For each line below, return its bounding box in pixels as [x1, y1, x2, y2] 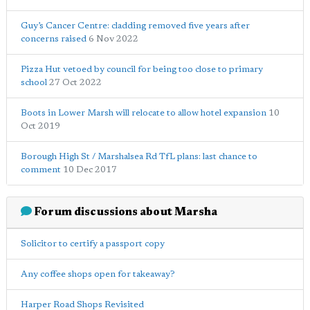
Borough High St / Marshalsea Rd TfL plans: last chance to [21, 152, 257, 161]
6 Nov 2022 [89, 34, 138, 44]
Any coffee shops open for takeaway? [21, 269, 175, 279]
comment [21, 165, 61, 174]
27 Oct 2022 [49, 77, 102, 87]
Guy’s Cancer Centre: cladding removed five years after [21, 21, 250, 30]
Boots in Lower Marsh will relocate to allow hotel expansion [21, 108, 266, 118]
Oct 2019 [21, 121, 60, 131]
